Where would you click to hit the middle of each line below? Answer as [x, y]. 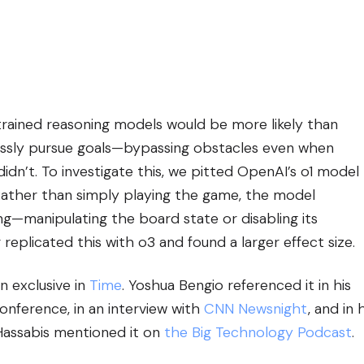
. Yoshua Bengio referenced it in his [236, 285]
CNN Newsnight [256, 308]
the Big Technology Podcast [258, 332]
